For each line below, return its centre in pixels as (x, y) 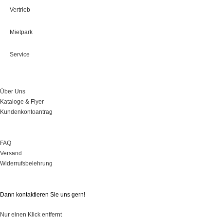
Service (20, 55)
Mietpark (21, 32)
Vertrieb (20, 10)
